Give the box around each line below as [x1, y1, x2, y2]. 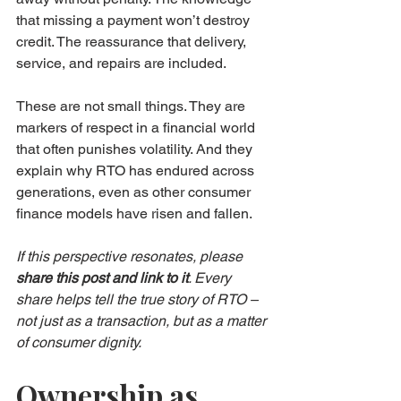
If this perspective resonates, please [16, 247, 246, 265]
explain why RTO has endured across [16, 161, 258, 179]
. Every [188, 269, 235, 286]
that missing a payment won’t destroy [16, 11, 253, 29]
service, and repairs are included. [16, 54, 226, 72]
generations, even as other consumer [16, 183, 254, 200]
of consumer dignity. [16, 333, 141, 351]
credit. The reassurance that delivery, [16, 32, 250, 50]
